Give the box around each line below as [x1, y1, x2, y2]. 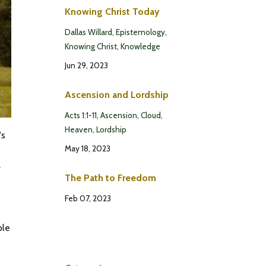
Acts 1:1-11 [64, 110, 97, 120]
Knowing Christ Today [64, 5, 160, 17]
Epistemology [115, 27, 165, 37]
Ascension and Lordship [64, 88, 169, 100]
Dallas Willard [64, 27, 112, 37]
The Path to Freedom [64, 172, 156, 183]
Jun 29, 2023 [64, 60, 108, 70]
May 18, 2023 [64, 143, 110, 153]
